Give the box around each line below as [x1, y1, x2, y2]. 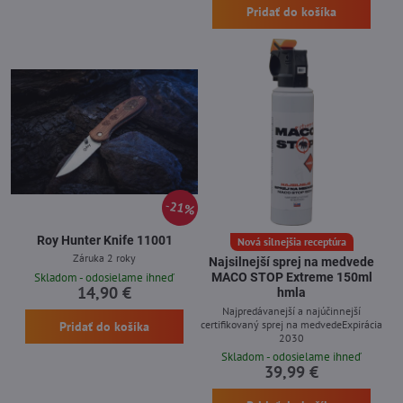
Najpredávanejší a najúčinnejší [222, 303, 361, 318]
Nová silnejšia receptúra [237, 234, 346, 248]
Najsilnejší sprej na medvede [209, 255, 374, 269]
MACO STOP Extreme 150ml [210, 270, 372, 284]
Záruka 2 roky [73, 251, 136, 265]
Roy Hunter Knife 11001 [36, 232, 173, 247]
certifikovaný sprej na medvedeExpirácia [201, 317, 382, 331]
